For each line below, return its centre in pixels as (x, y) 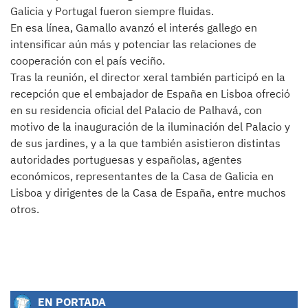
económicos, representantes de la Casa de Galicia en (142, 176)
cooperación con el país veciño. (88, 60)
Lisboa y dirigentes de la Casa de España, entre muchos (148, 192)
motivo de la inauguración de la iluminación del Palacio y (150, 126)
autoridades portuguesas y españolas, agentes (126, 159)
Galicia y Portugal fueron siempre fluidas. (112, 11)
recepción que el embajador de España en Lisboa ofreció (150, 93)
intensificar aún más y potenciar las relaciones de (133, 44)
